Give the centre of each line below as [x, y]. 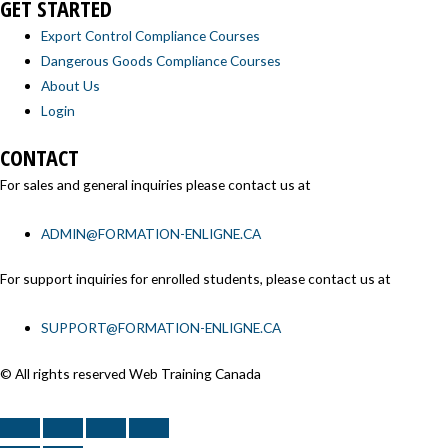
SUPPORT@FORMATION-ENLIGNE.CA [161, 328]
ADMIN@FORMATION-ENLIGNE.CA [151, 233]
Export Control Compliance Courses [151, 36]
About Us [71, 86]
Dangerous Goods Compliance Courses [161, 61]
